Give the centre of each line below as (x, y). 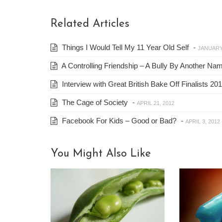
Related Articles (90, 24)
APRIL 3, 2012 (203, 122)
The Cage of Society (94, 103)
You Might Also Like (101, 154)
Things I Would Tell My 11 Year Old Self (124, 48)
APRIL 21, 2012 (156, 103)
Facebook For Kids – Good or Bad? (118, 121)
